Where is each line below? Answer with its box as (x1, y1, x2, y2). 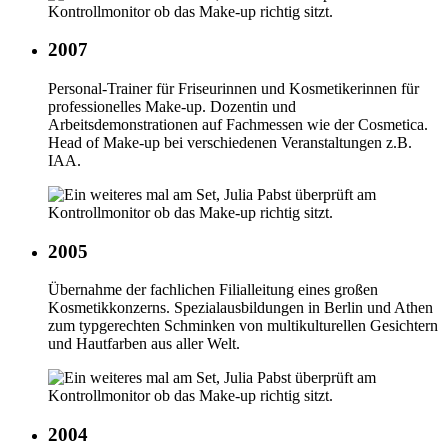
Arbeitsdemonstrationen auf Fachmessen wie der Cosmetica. (48, 116, 428, 134)
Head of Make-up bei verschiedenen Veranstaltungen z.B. (48, 134, 412, 152)
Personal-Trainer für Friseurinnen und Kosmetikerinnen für (48, 80, 419, 98)
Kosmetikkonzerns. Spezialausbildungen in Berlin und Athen (48, 299, 433, 317)
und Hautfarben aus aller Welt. (48, 335, 240, 353)
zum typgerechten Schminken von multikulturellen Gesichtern (48, 317, 438, 335)
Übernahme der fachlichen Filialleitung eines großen (48, 281, 378, 299)
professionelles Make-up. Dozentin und (48, 98, 296, 116)
